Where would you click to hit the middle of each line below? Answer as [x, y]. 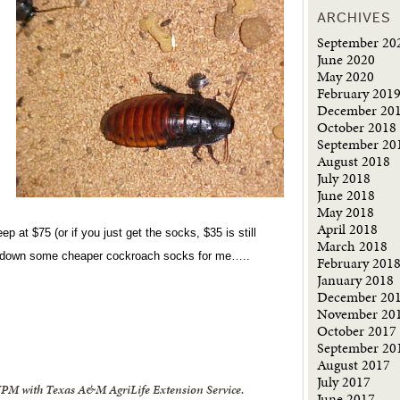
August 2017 [354, 365]
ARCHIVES [354, 18]
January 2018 [356, 280]
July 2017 [344, 382]
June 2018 [346, 195]
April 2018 [348, 229]
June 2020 [346, 59]
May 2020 [346, 76]
